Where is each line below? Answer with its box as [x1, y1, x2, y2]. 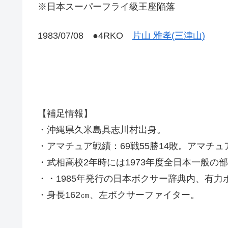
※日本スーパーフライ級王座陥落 [38, 1, 175, 12]
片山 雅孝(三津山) [132, 30, 205, 41]
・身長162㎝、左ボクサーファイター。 [38, 190, 199, 201]
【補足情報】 [38, 108, 93, 119]
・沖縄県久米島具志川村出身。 [38, 125, 166, 135]
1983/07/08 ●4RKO [38, 30, 132, 41]
